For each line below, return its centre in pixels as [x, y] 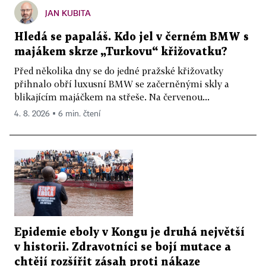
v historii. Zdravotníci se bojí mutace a [123, 248]
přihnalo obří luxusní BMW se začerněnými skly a [122, 83]
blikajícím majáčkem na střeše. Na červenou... [112, 96]
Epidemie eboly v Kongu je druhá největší [129, 233]
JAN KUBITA [68, 12]
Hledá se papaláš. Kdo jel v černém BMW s [132, 37]
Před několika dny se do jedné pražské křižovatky [119, 70]
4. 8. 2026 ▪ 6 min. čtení [57, 114]
